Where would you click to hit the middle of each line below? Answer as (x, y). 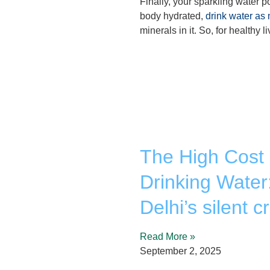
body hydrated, (173, 16)
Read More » (168, 237)
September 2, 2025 (181, 251)
